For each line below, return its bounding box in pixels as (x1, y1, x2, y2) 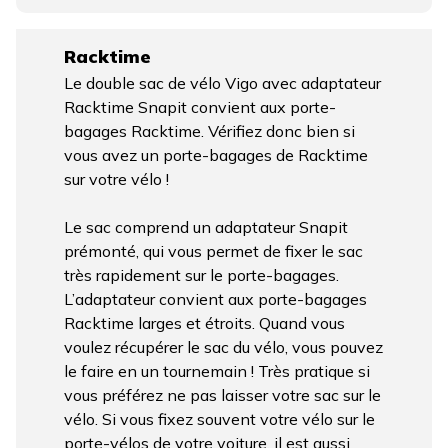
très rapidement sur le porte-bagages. (64, 264, 339, 285)
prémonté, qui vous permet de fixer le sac (64, 240, 363, 261)
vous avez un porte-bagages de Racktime (64, 144, 368, 165)
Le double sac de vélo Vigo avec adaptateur (64, 72, 381, 93)
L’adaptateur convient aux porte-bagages (64, 288, 367, 309)
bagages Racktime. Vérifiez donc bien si (64, 120, 355, 141)
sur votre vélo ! (64, 168, 169, 189)
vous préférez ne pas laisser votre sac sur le (64, 384, 381, 405)
